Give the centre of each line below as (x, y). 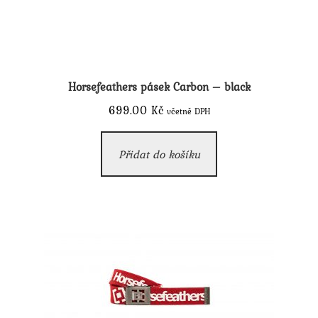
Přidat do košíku (159, 154)
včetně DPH (188, 111)
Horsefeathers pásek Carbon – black (159, 86)
